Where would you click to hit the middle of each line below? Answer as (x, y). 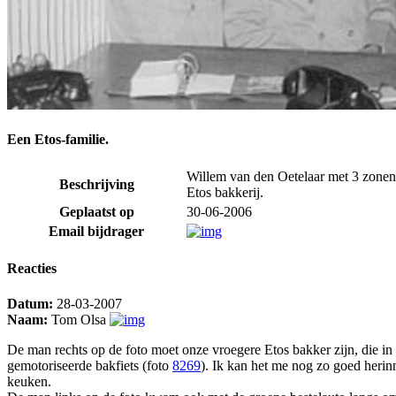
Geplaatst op (96, 212)
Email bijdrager (96, 232)
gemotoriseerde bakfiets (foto (90, 365)
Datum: (30, 303)
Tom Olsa (79, 319)
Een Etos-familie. (58, 139)
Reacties (32, 269)
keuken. (29, 381)
